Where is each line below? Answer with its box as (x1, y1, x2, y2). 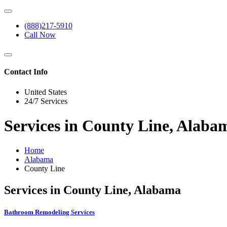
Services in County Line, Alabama (4, 183, 181, 197)
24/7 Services (24, 96, 67, 105)
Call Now (24, 30, 56, 39)
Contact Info (4, 67, 48, 77)
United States (24, 87, 67, 96)
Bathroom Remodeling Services (4, 208, 95, 216)
